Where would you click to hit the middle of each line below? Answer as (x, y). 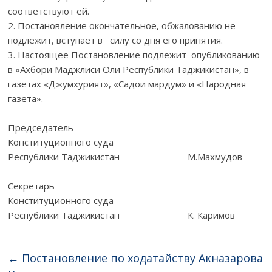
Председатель (41, 127)
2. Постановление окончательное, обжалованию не (122, 25)
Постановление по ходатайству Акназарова (141, 258)
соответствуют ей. (49, 11)
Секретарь (32, 185)
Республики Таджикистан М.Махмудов (125, 156)
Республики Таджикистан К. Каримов (122, 215)
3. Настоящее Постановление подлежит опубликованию (134, 54)
